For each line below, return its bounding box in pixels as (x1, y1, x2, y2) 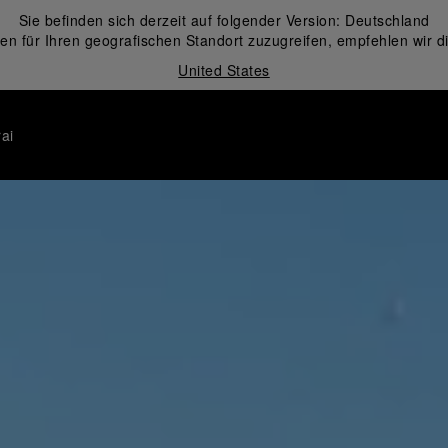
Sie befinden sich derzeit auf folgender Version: (18, 10, 345, 30)
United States (178, 60, 270, 80)
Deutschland (345, 10, 430, 30)
